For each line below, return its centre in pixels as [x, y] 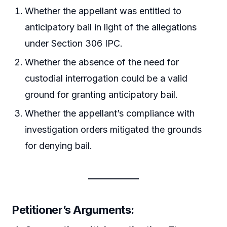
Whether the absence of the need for [102, 62]
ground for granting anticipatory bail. [102, 95]
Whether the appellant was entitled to [103, 11]
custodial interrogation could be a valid [106, 79]
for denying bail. [59, 146]
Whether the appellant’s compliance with [110, 113]
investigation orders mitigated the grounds [113, 130]
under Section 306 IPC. [74, 43]
